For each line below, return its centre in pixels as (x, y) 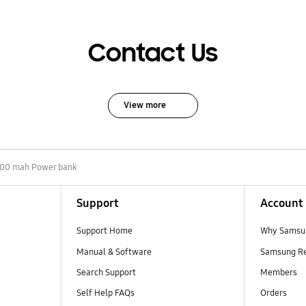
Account (281, 203)
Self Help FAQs (105, 293)
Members (278, 272)
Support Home (104, 231)
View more (144, 105)
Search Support (106, 272)
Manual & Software (114, 252)
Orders (274, 293)
